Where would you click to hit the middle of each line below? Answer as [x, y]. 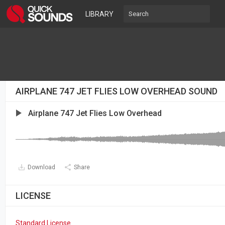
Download [41, 167]
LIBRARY [99, 14]
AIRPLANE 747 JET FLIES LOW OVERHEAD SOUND [117, 91]
